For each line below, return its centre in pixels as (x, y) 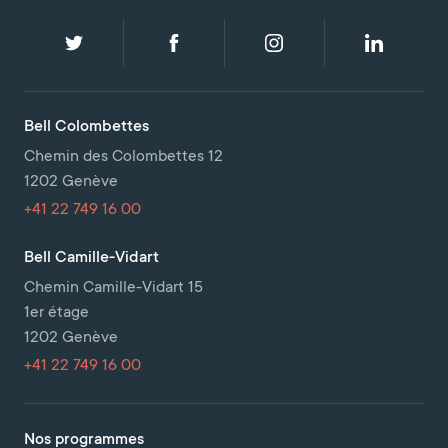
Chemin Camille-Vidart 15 (113, 288)
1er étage (56, 313)
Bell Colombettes (86, 127)
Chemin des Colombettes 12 (123, 157)
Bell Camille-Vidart (91, 258)
